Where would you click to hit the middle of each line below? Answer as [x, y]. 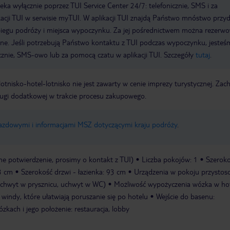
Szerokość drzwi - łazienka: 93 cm [73, 172]
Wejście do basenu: [185, 196]
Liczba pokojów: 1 [170, 159]
